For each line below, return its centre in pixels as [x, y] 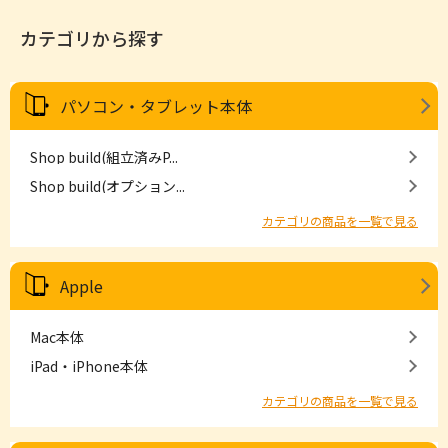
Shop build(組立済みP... [104, 157]
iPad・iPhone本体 [89, 366]
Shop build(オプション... [107, 186]
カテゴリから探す [92, 38]
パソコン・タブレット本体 [156, 106]
